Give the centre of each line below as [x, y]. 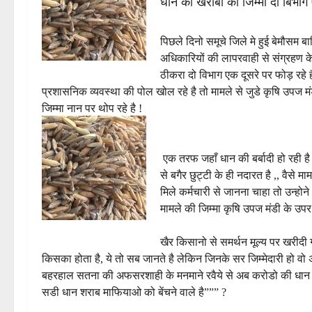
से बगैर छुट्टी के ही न [202, 175]
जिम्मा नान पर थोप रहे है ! [92, 109]
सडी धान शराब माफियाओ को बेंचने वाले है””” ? [134, 292]
